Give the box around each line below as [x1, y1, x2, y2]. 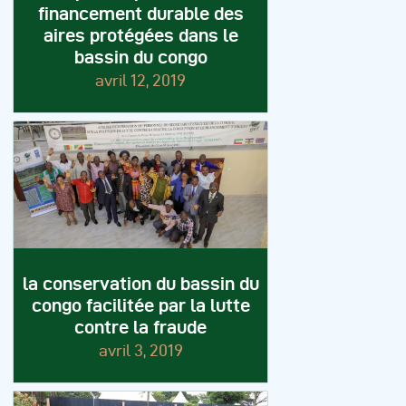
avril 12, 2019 [95, 72, 186, 90]
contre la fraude [74, 317, 207, 338]
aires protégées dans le [43, 25, 238, 46]
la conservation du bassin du [22, 274, 259, 295]
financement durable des [37, 4, 244, 24]
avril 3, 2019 [98, 342, 183, 360]
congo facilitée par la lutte [31, 295, 250, 316]
